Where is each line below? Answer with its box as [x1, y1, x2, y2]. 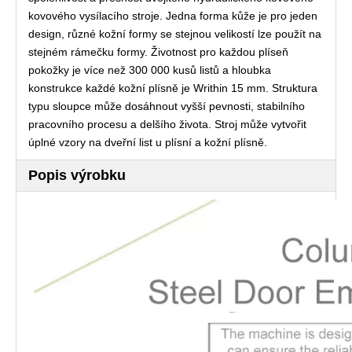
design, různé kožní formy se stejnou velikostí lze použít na [28, 27, 321, 40]
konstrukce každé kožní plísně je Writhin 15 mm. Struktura [28, 82, 317, 94]
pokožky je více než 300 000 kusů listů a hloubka [28, 64, 271, 76]
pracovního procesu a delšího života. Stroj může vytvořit [28, 118, 306, 130]
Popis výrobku [28, 167, 126, 183]
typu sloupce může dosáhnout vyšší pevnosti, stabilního [28, 100, 305, 112]
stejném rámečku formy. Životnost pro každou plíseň [28, 46, 288, 58]
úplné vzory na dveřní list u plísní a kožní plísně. [28, 136, 267, 148]
